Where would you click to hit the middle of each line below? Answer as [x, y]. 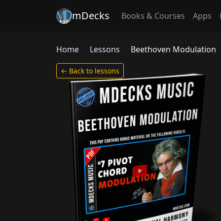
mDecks [91, 16]
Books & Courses [153, 16]
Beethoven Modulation [173, 49]
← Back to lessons [90, 71]
